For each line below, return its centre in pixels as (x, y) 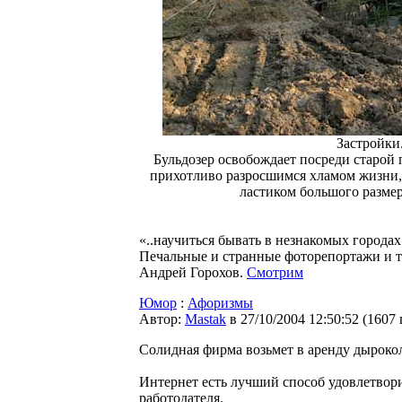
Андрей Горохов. (193, 272)
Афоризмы (220, 303)
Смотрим (275, 272)
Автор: (162, 319)
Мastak (205, 319)
